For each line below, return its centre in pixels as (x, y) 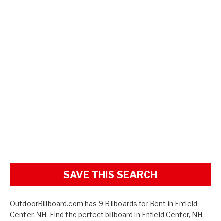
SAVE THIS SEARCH (110, 175)
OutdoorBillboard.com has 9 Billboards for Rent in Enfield (104, 204)
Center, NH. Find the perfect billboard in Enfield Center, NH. (107, 215)
